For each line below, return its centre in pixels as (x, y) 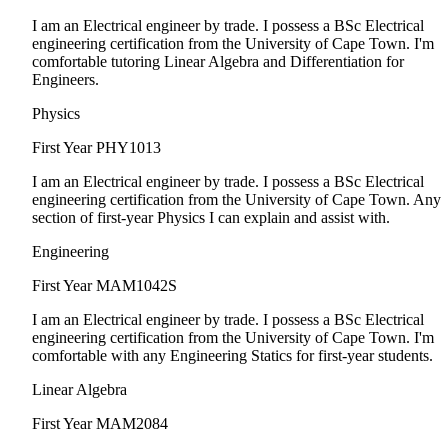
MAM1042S (136, 286)
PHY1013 (128, 148)
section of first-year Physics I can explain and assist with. (211, 218)
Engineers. (65, 80)
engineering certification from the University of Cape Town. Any (236, 200)
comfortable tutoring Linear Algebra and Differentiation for (218, 62)
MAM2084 (132, 424)
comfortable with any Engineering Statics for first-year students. (232, 356)
